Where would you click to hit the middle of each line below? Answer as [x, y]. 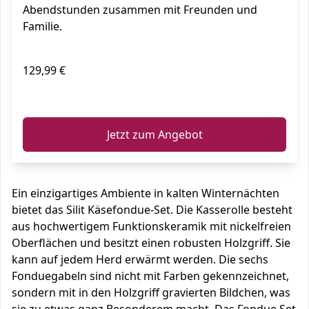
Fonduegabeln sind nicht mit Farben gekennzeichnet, [150, 276]
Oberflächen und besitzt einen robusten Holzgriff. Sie [151, 243]
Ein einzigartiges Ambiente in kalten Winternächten [146, 193]
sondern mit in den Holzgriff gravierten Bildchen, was [151, 292]
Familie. [42, 26]
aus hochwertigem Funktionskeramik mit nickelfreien [151, 226]
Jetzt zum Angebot [154, 134]
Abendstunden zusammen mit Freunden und [140, 10]
